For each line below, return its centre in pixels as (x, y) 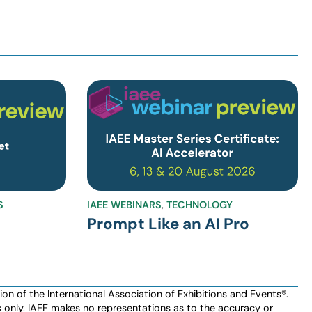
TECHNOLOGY (199, 204)
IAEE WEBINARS (124, 204)
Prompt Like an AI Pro (168, 224)
